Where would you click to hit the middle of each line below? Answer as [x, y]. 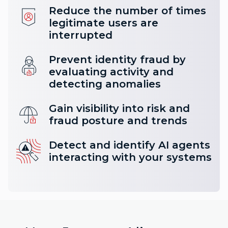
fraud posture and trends [118, 121]
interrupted [81, 35]
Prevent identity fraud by [117, 60]
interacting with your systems [130, 158]
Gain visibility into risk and [119, 109]
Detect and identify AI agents [130, 145]
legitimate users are [104, 23]
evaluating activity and [111, 72]
